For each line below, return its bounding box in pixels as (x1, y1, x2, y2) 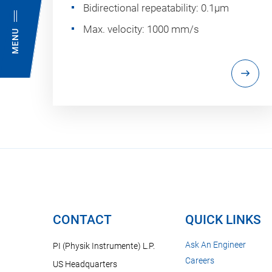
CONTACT (53, 212, 112, 228)
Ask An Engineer (185, 240, 246, 250)
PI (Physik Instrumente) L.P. (53, 241, 155, 251)
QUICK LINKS (185, 212, 261, 228)
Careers (185, 256, 214, 266)
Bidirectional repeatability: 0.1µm (83, 2, 229, 15)
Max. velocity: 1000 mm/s (83, 23, 199, 36)
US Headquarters (53, 259, 117, 270)
